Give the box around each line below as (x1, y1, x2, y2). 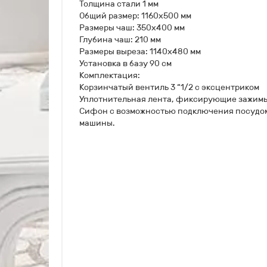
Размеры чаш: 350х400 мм (79, 22, 185, 33)
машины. (79, 117, 114, 128)
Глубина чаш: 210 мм (79, 34, 161, 45)
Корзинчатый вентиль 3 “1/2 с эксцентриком (79, 82, 259, 92)
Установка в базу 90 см (79, 58, 172, 69)
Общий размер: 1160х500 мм (79, 10, 191, 21)
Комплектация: (79, 70, 140, 80)
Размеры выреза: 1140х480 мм (79, 46, 201, 57)
